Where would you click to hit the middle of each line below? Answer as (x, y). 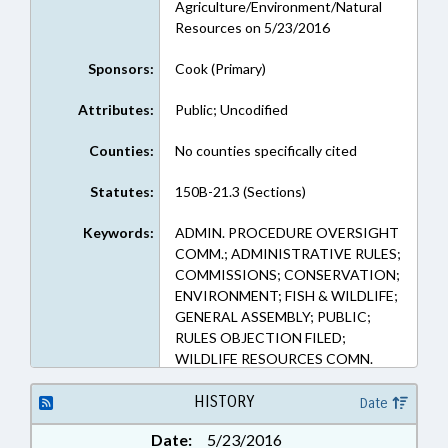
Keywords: (118, 232)
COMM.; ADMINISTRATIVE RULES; (287, 253)
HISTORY (223, 401)
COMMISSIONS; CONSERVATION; (287, 274)
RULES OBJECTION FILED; (260, 337)
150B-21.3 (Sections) (240, 191)
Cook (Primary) (220, 68)
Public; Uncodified (231, 109)
